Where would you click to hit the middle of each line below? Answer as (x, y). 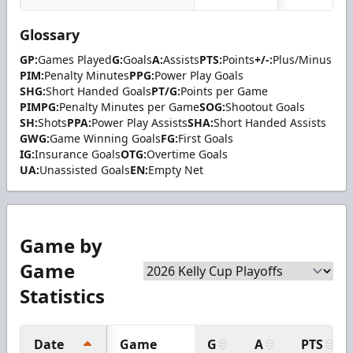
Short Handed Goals (98, 91)
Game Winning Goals (105, 138)
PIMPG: (39, 106)
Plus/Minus (302, 59)
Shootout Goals (265, 106)
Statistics (62, 295)
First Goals (206, 138)
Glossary (50, 34)
